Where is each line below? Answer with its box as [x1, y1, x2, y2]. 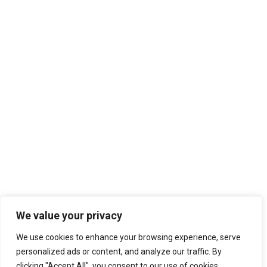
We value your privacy [16, 209, 122, 222]
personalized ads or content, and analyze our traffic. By [16, 247, 222, 256]
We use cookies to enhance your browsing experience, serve [16, 232, 241, 242]
